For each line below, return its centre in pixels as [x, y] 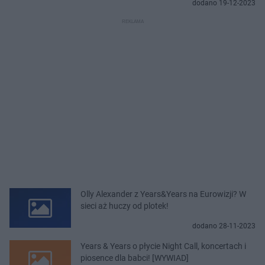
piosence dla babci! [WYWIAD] [135, 258]
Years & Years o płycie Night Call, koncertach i [163, 246]
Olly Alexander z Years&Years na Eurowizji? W [163, 194]
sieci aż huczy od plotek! [125, 206]
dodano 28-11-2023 [224, 226]
